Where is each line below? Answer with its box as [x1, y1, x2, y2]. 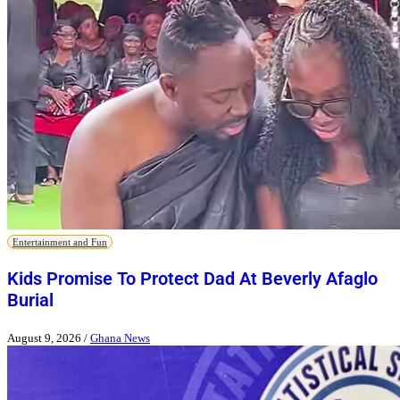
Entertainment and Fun [12, 236, 107, 247]
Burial [7, 288, 54, 311]
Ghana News [90, 331, 150, 346]
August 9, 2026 [7, 331, 81, 346]
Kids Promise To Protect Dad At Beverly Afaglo [7, 267, 378, 289]
